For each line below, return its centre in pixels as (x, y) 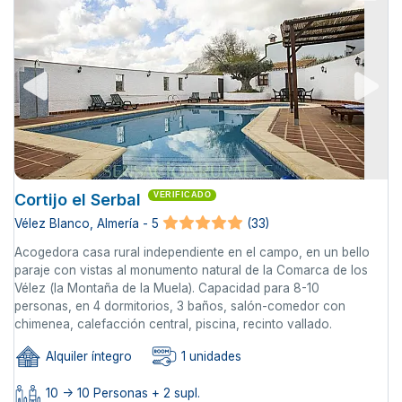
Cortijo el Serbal (78, 200)
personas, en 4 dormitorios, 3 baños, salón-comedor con (180, 306)
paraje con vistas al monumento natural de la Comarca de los (191, 271)
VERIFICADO (182, 195)
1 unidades (210, 357)
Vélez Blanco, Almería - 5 (87, 224)
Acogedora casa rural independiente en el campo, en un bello (192, 253)
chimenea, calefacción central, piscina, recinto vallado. (173, 324)
